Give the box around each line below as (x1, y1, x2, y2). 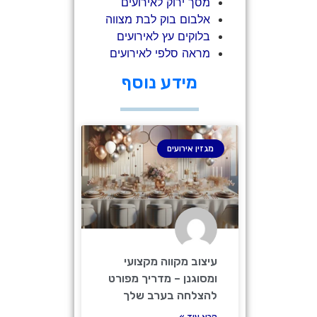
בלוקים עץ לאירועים (116, 28, 210, 43)
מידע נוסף (122, 71, 198, 93)
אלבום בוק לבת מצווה (105, 11, 210, 26)
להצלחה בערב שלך (122, 288, 217, 302)
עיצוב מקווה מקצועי (123, 254, 217, 268)
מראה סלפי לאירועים (109, 45, 210, 60)
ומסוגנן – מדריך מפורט (108, 271, 217, 285)
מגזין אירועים (167, 143, 214, 154)
